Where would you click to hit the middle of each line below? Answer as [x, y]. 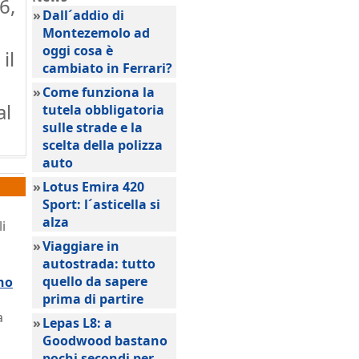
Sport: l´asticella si [101, 204]
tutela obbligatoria [103, 110]
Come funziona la [99, 92]
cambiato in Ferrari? [107, 68]
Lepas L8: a [77, 323]
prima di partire [93, 299]
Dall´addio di [83, 15]
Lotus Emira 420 [93, 187]
